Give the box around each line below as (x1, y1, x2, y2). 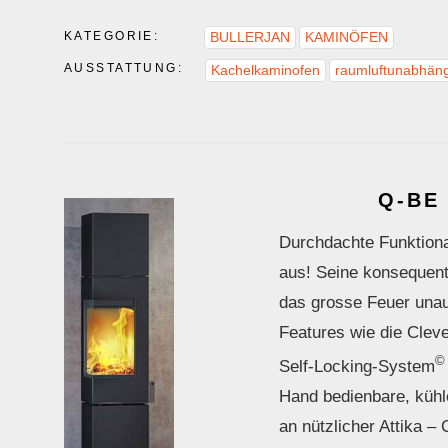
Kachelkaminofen (211, 63, 321, 78)
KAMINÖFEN (305, 29, 389, 45)
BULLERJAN (210, 29, 291, 45)
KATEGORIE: (64, 29, 160, 43)
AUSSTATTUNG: (64, 61, 184, 75)
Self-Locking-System (279, 356, 435, 376)
